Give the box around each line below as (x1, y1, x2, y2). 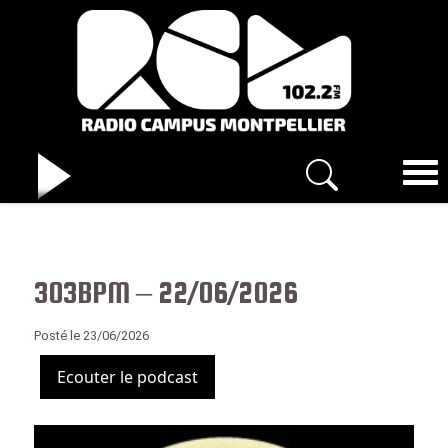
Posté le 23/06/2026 (34, 328, 149, 343)
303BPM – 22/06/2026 (34, 275, 298, 309)
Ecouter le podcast (57, 366, 198, 388)
